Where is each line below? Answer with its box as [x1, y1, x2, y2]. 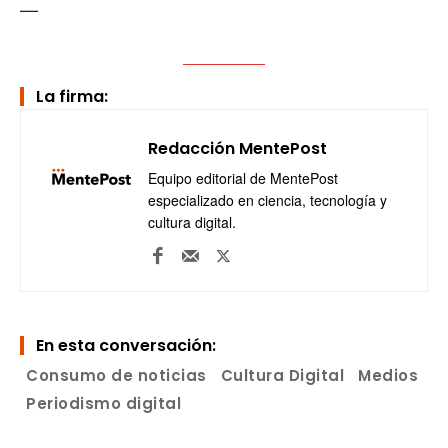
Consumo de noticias [26, 364, 207, 386]
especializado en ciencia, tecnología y [148, 189, 387, 210]
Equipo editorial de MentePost [148, 167, 338, 188]
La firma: [36, 84, 108, 108]
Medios [358, 364, 418, 386]
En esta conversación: [36, 333, 216, 357]
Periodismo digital [26, 392, 181, 414]
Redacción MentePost [148, 136, 327, 160]
